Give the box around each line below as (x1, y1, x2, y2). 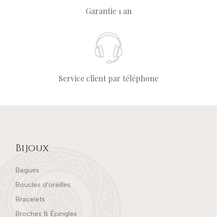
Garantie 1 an (85, 5, 132, 16)
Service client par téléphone (59, 73, 158, 83)
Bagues (15, 166, 39, 174)
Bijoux (15, 141, 49, 155)
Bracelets (15, 195, 45, 203)
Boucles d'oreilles (15, 180, 71, 189)
